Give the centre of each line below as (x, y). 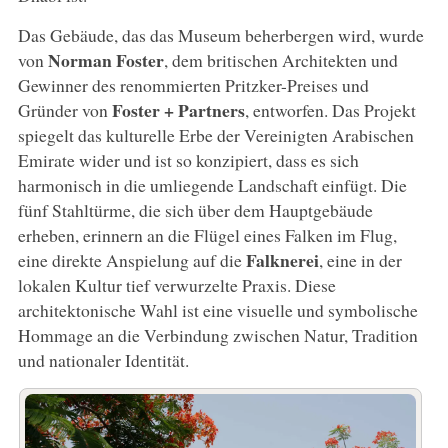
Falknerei (282, 259)
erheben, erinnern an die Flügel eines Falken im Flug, (207, 234)
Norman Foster (105, 59)
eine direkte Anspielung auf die (131, 259)
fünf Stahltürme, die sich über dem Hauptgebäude (195, 209)
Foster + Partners (178, 109)
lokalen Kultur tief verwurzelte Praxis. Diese (176, 284)
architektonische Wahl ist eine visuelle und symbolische (217, 309)
